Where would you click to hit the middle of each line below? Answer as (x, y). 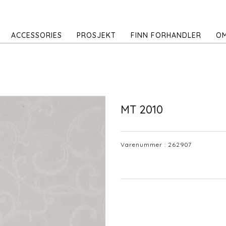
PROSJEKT (96, 35)
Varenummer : (144, 144)
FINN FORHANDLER (166, 35)
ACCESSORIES (37, 35)
